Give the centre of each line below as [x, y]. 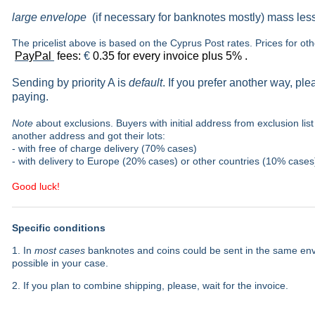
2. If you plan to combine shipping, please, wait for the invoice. [150, 285]
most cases [60, 250]
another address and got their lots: [89, 136]
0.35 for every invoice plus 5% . [172, 56]
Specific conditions [59, 228]
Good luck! [36, 186]
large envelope [49, 17]
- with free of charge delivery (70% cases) [104, 148]
